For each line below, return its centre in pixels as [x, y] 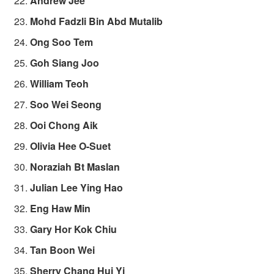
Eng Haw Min [61, 209]
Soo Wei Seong [66, 105]
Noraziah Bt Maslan [75, 167]
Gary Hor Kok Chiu [74, 229]
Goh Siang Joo [65, 63]
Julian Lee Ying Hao [77, 188]
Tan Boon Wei [63, 250]
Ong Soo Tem [62, 42]
